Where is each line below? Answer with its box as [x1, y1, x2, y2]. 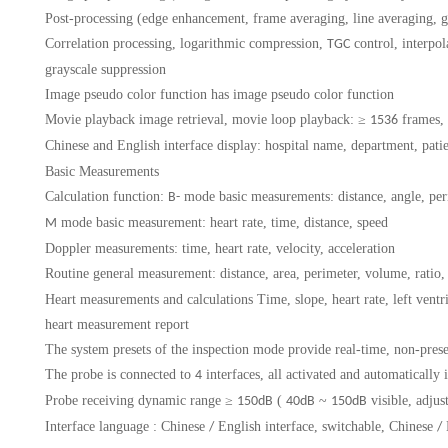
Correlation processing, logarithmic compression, [45, 36, 324, 52]
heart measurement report [45, 317, 190, 333]
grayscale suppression [45, 62, 167, 78]
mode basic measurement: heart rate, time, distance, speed [61, 215, 389, 231]
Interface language [45, 419, 150, 435]
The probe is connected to [45, 367, 192, 383]
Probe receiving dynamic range [45, 393, 222, 409]
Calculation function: [45, 189, 165, 205]
